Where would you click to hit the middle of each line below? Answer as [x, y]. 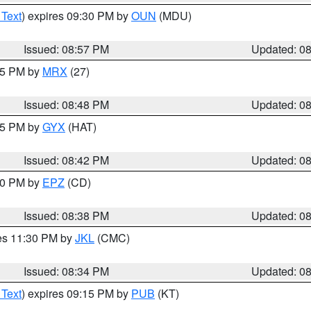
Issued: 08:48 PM [67, 104]
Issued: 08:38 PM [67, 216]
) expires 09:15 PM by [76, 293]
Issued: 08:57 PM [67, 49]
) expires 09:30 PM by [76, 16]
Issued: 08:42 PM [67, 160]
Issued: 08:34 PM [67, 271]
